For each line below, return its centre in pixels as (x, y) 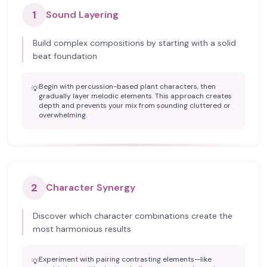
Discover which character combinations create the (133, 216)
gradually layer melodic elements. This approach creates (135, 96)
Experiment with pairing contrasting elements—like (125, 259)
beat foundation (65, 56)
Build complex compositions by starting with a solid (134, 43)
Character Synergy (91, 187)
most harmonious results (82, 229)
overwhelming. (63, 115)
